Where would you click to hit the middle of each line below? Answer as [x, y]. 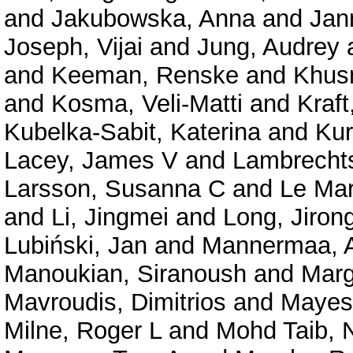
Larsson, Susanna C [115, 189]
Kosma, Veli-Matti [147, 104]
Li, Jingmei [110, 217]
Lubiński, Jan [76, 246]
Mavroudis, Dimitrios [115, 303]
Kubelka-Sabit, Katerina [132, 132]
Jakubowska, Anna [153, 19]
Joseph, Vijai [73, 47]
